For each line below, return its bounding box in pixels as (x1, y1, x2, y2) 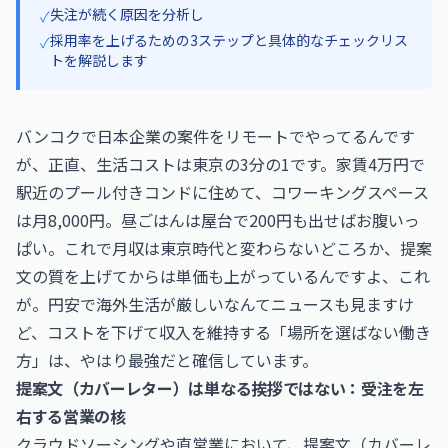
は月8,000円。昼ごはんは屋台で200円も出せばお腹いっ (16, 208, 420, 232)
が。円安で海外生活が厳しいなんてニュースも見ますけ (16, 292, 414, 316)
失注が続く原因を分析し (50, 4, 204, 24)
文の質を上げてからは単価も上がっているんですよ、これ (16, 264, 430, 288)
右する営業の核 (16, 404, 126, 428)
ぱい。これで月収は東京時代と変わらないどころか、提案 (16, 236, 432, 260)
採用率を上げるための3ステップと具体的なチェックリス (50, 30, 408, 50)
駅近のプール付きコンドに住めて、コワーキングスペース (16, 180, 429, 204)
